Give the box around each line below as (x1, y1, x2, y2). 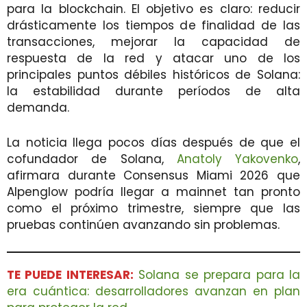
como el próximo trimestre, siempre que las (7, 199, 300, 217)
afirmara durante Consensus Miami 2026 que (7, 167, 300, 184)
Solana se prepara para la (138, 266, 301, 283)
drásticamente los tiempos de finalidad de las (7, 16, 300, 34)
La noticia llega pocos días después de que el (7, 134, 300, 151)
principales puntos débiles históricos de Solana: (7, 66, 300, 83)
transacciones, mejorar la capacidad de (7, 33, 300, 50)
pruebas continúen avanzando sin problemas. (7, 216, 280, 233)
